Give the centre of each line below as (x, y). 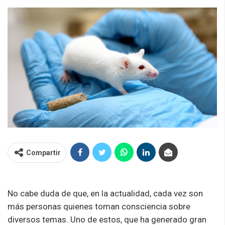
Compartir (43, 152)
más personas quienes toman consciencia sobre (99, 206)
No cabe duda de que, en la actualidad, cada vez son (105, 193)
